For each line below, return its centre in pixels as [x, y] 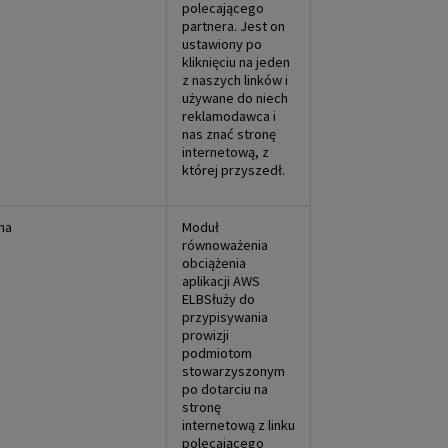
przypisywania [225, 316]
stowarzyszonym [233, 370]
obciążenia [214, 262]
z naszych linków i [235, 79]
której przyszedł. [233, 169]
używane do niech [235, 97]
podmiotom [217, 352]
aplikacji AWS [221, 280]
